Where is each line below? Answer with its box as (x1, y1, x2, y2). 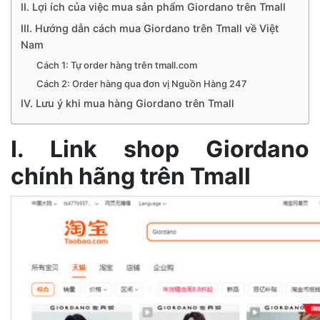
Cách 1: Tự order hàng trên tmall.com (36, 59, 198, 71)
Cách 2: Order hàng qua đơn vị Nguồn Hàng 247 (36, 77, 248, 89)
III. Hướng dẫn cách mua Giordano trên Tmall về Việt (20, 21, 279, 34)
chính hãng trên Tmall (11, 161, 251, 190)
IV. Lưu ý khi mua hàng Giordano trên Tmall (20, 96, 234, 109)
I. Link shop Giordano (11, 134, 309, 163)
